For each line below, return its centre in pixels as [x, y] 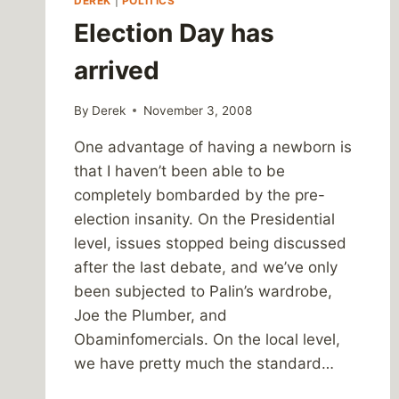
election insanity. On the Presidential [204, 219]
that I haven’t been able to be [179, 171]
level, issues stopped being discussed [210, 243]
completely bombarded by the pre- [199, 195]
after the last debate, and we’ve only [206, 267]
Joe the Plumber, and [151, 315]
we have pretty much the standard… [204, 363]
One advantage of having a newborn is [213, 147]
